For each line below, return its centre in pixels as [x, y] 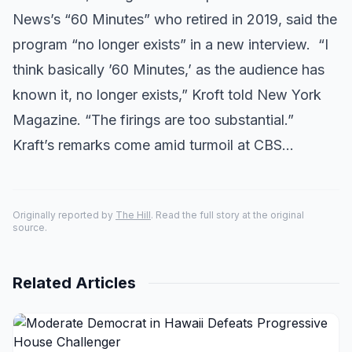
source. [30, 227]
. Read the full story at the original [227, 215]
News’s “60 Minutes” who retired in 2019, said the [175, 19]
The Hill [133, 215]
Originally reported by [64, 215]
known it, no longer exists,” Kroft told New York [167, 95]
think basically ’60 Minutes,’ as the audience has [169, 70]
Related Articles [74, 283]
